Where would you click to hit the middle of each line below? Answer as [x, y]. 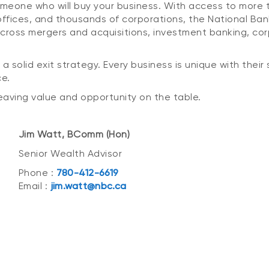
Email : [33, 186]
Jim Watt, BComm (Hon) [74, 134]
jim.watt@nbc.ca [88, 186]
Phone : [36, 172]
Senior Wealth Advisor [70, 153]
